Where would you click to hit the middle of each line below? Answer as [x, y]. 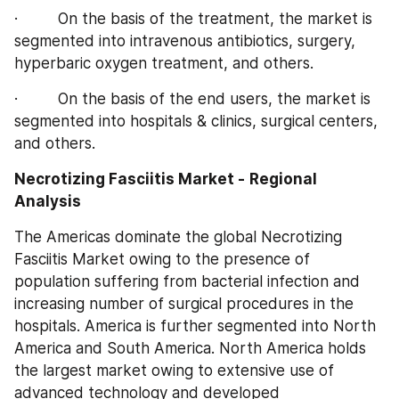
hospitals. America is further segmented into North [195, 326]
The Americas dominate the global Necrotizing [178, 236]
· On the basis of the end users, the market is [192, 98]
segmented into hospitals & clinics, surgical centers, [196, 121]
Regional [283, 179]
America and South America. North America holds [190, 348]
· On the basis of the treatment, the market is [193, 18]
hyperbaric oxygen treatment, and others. [164, 63]
